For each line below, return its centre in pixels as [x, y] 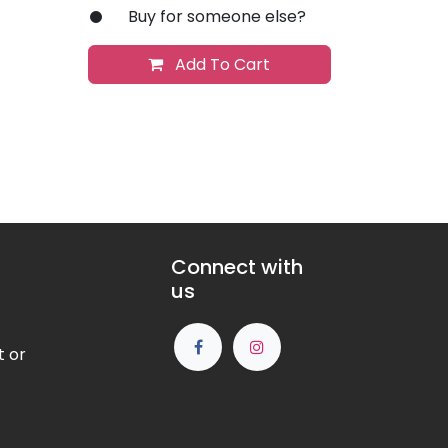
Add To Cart [221, 64]
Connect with [237, 267]
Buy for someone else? [216, 16]
